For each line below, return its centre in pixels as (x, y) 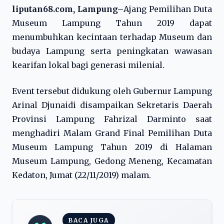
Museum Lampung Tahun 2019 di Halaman (112, 147)
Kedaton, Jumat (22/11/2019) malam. (81, 175)
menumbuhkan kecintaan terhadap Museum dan (112, 37)
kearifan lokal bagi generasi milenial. (88, 65)
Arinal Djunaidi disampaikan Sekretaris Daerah (112, 105)
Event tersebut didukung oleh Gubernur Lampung (112, 91)
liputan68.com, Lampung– (68, 9)
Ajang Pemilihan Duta (168, 9)
